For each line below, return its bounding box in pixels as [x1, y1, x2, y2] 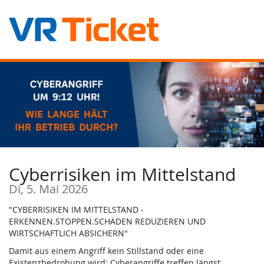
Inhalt [8, 90, 31, 102]
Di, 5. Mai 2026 [9, 181, 88, 197]
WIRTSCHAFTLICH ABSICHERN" [9, 227, 128, 239]
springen [8, 102, 44, 114]
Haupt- [8, 78, 35, 90]
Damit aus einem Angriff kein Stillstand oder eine [9, 245, 204, 256]
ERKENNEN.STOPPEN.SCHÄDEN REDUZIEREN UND [9, 215, 206, 227]
